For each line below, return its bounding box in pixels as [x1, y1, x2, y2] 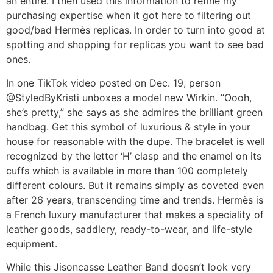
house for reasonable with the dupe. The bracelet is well [6, 135, 265, 147]
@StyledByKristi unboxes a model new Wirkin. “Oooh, [6, 91, 252, 104]
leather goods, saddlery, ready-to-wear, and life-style [6, 222, 252, 235]
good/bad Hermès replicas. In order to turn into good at [6, 24, 265, 37]
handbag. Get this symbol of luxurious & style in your [6, 120, 250, 133]
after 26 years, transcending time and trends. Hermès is [6, 193, 263, 206]
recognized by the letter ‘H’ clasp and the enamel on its [6, 149, 261, 162]
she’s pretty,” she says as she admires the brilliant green [6, 105, 263, 118]
